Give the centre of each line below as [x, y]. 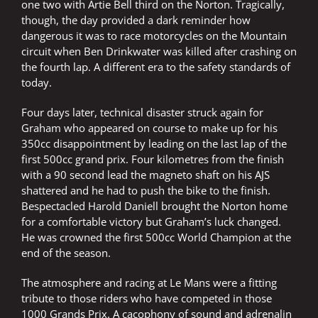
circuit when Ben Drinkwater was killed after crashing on [159, 51]
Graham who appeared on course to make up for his [149, 128]
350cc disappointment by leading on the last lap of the [154, 144]
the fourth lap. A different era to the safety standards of [156, 67]
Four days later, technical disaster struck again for [142, 113]
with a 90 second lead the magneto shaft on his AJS [146, 175]
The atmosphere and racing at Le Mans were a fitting [149, 283]
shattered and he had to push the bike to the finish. [146, 191]
